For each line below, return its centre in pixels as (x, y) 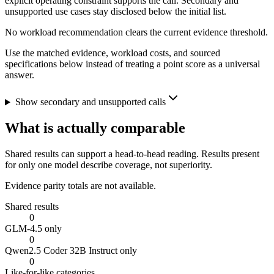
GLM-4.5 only (33, 229)
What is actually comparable (95, 128)
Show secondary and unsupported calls (90, 102)
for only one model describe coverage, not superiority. (109, 165)
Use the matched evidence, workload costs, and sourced (113, 53)
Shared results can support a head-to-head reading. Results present (132, 154)
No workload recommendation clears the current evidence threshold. (136, 32)
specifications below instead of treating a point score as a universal (132, 64)
